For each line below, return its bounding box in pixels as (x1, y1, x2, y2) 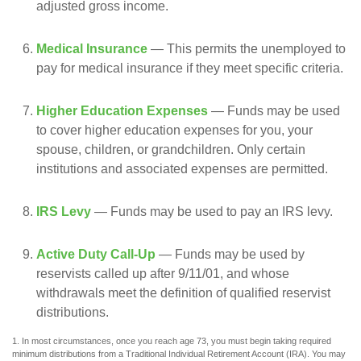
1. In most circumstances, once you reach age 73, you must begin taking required (12, 335, 331, 346)
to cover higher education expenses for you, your (36, 122, 313, 137)
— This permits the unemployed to (147, 41, 346, 56)
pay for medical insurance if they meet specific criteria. (36, 60, 343, 75)
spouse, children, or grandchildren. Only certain (36, 142, 305, 156)
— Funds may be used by (156, 247, 305, 261)
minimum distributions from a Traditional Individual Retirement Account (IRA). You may (12, 348, 346, 359)
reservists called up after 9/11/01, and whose (36, 266, 289, 280)
